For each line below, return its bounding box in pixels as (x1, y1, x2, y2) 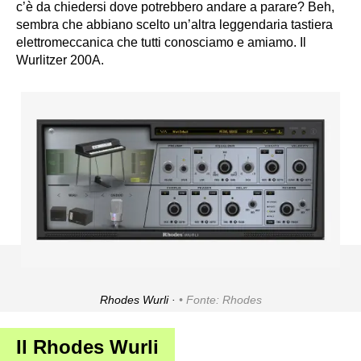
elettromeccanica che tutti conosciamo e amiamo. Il (16, 35, 306, 50)
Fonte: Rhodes (185, 293, 262, 307)
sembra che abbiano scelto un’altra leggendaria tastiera (16, 18, 333, 32)
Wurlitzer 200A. (16, 53, 104, 68)
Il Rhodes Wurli (16, 336, 159, 359)
